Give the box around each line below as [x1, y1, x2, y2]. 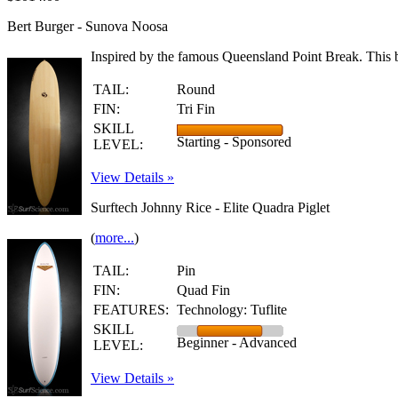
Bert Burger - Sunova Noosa [7, 19, 168, 34]
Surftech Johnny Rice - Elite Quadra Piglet [91, 200, 330, 215]
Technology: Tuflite [177, 302, 287, 317]
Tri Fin [177, 101, 215, 116]
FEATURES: [93, 302, 169, 317]
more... [95, 230, 134, 245]
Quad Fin [177, 283, 230, 298]
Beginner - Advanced [177, 335, 297, 350]
